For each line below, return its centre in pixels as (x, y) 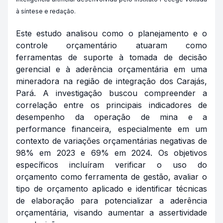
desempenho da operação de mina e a (111, 117)
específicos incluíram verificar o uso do (111, 165)
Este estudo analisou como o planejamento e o (111, 33)
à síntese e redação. (46, 11)
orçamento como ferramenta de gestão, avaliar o (111, 177)
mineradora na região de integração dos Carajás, (111, 81)
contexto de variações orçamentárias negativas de (111, 141)
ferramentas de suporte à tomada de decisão (111, 57)
